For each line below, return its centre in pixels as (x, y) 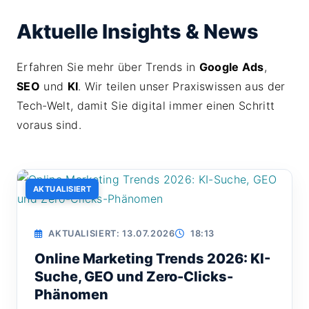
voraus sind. (49, 125)
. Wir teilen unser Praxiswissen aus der (182, 86)
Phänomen (71, 295)
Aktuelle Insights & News (138, 31)
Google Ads (231, 67)
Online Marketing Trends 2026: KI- (152, 259)
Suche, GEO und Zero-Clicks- (134, 277)
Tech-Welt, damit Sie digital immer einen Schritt (146, 106)
